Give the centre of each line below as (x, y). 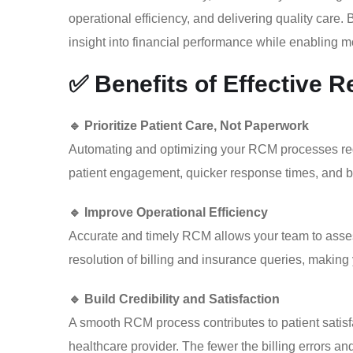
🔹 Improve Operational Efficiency (168, 212)
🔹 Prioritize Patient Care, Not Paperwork (189, 126)
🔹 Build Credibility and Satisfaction (174, 299)
